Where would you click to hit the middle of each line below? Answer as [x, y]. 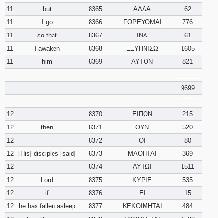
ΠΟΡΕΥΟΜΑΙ [142, 22]
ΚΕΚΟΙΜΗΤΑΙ [142, 206]
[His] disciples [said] [47, 154]
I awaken [47, 48]
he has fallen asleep [47, 206]
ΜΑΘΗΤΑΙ [142, 154]
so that [47, 35]
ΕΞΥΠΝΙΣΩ [142, 48]
